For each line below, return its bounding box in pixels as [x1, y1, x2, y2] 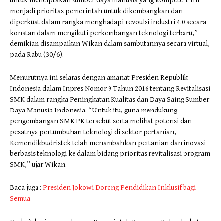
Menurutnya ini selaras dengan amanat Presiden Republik [10, 73, 188, 82]
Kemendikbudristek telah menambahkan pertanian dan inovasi [10, 138, 206, 147]
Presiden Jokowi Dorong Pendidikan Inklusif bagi [43, 183, 196, 192]
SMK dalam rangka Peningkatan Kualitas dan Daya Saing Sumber [10, 95, 209, 104]
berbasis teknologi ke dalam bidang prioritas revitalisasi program [10, 149, 210, 158]
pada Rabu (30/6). [10, 50, 64, 59]
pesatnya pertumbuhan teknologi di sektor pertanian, [10, 127, 176, 136]
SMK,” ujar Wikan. [10, 160, 67, 169]
